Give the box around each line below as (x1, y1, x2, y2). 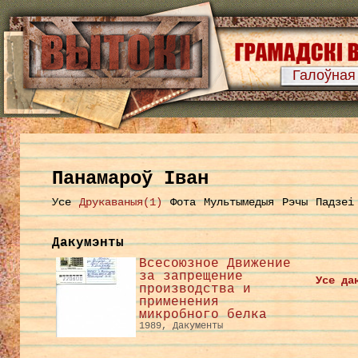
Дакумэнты (52, 236, 124, 250)
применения (139, 295, 219, 309)
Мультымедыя (204, 196, 274, 209)
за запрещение (139, 269, 243, 284)
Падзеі (316, 196, 354, 209)
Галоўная (292, 67, 356, 83)
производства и (139, 282, 251, 296)
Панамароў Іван (52, 168, 209, 189)
